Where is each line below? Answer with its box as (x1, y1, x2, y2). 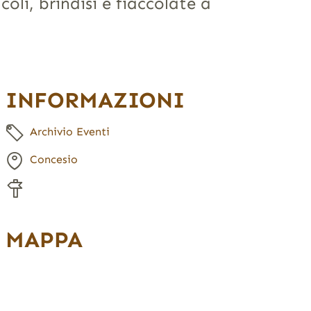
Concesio (29, 152, 78, 166)
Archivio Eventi (29, 124, 110, 138)
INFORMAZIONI (5, 86, 185, 113)
